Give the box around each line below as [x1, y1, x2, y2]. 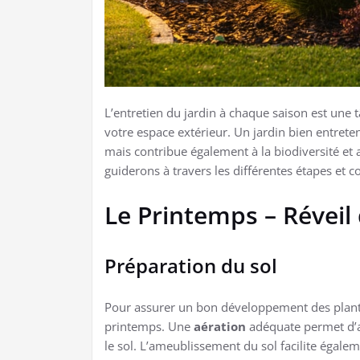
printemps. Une [104, 318, 194, 335]
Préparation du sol [104, 252, 277, 280]
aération [194, 318, 246, 335]
